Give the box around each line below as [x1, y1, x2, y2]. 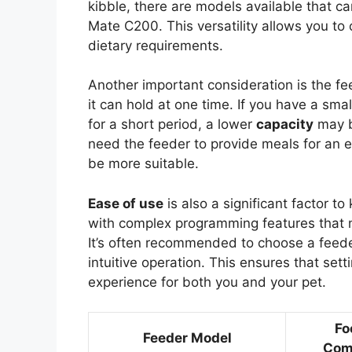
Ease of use [88, 195, 163, 211]
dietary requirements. [88, 37, 223, 53]
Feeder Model [142, 330, 232, 346]
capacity [256, 116, 313, 133]
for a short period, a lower [88, 116, 256, 133]
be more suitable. [88, 156, 199, 172]
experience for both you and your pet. [88, 273, 326, 290]
